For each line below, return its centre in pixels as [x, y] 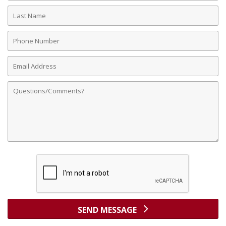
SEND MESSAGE [108, 210]
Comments [28, 84]
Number [23, 45]
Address [23, 70]
